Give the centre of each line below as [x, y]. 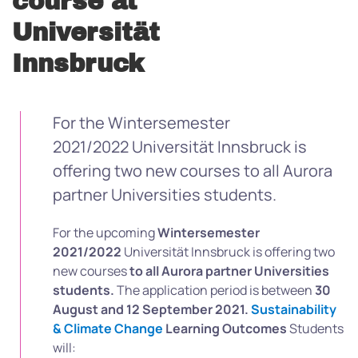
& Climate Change [108, 328]
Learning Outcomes [226, 328]
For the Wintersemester [141, 123]
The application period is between [216, 290]
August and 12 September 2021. [151, 309]
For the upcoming [105, 233]
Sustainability [294, 309]
